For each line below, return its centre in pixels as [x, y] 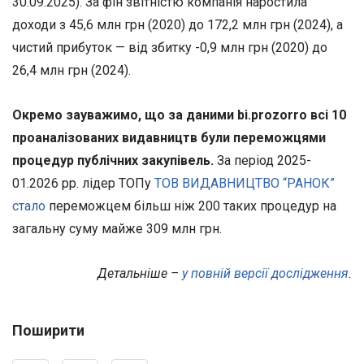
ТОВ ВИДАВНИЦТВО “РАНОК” [245, 183]
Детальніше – [140, 274]
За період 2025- [262, 160]
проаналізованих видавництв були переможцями [169, 138]
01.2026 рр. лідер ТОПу [83, 183]
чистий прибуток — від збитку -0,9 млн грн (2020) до [170, 47]
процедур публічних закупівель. [113, 160]
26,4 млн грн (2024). [71, 70]
